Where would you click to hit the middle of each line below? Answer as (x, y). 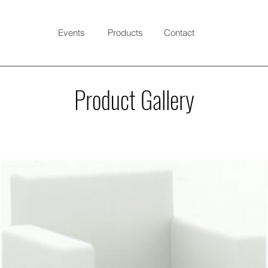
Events (71, 33)
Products (125, 33)
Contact (179, 33)
